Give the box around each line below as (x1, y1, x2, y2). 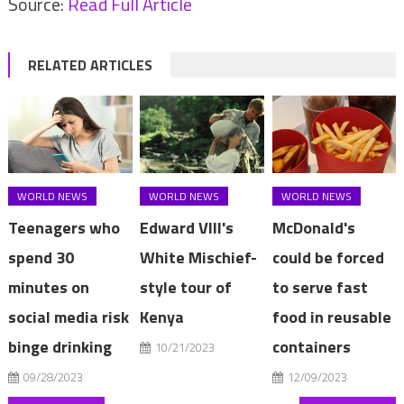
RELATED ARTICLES (27, 54, 152, 77)
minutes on (8, 275, 90, 300)
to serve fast (271, 275, 368, 300)
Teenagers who (8, 216, 121, 241)
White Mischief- (140, 245, 258, 271)
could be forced (271, 245, 384, 271)
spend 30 (8, 245, 75, 271)
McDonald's (271, 216, 355, 241)
